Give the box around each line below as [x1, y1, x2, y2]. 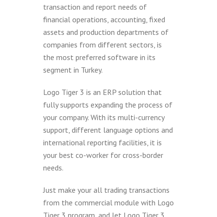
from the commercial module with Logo [43, 198, 174, 207]
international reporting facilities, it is [43, 138, 162, 147]
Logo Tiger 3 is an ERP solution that [43, 87, 162, 97]
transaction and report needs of [43, 2, 147, 12]
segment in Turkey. [43, 65, 103, 75]
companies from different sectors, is [43, 40, 162, 49]
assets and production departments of [43, 27, 169, 37]
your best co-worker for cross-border [43, 150, 163, 160]
